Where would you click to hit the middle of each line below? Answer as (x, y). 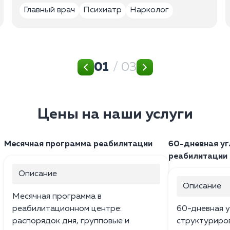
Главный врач (50, 10)
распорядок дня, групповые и (71, 221)
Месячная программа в (57, 196)
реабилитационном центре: (67, 209)
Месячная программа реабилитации (78, 144)
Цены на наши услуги (115, 114)
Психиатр (103, 10)
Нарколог (150, 10)
